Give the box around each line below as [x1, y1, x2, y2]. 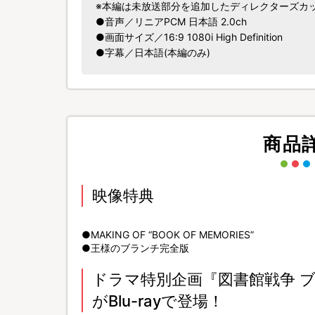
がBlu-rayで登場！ [92, 292, 224, 310]
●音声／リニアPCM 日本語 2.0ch [96, 15, 247, 27]
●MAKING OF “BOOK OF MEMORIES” [82, 229, 254, 240]
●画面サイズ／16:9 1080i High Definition [96, 31, 283, 43]
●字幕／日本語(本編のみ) [96, 46, 210, 58]
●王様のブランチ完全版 [82, 242, 189, 254]
